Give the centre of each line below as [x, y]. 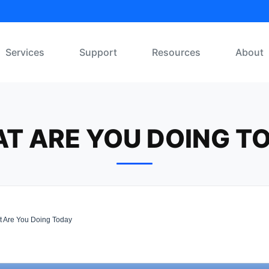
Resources [176, 52]
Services [25, 52]
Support [98, 52]
